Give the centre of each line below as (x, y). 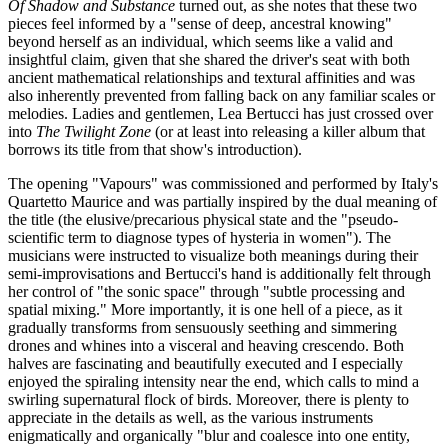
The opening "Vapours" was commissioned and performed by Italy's (223, 184)
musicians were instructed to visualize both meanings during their (213, 256)
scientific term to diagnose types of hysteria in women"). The (199, 238)
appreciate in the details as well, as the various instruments (190, 418)
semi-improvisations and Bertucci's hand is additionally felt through (219, 274)
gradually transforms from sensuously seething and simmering (202, 328)
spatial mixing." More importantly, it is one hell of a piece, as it (205, 310)
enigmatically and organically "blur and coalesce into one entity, (209, 436)
